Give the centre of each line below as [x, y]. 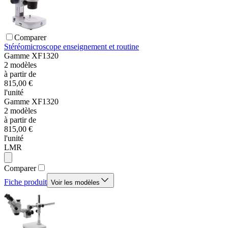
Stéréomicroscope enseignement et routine [72, 47]
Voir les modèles [75, 183]
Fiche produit [25, 182]
